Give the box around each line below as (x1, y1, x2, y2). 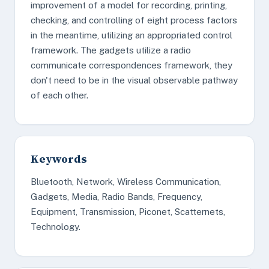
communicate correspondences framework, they (31, 60, 232, 70)
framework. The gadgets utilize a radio (31, 45, 191, 55)
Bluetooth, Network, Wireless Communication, (31, 177, 221, 187)
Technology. (31, 222, 80, 232)
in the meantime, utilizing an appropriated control (31, 30, 232, 40)
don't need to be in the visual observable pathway (31, 75, 238, 85)
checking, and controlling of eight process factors (31, 15, 237, 25)
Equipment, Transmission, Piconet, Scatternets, (31, 207, 225, 217)
